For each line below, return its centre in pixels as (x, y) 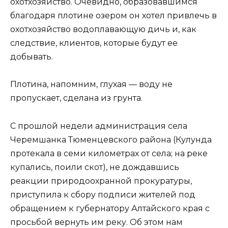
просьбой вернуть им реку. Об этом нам (96, 222)
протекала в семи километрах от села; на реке (109, 153)
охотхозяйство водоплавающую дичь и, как (103, 30)
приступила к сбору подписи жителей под (103, 194)
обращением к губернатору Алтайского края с (110, 208)
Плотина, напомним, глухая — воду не (91, 84)
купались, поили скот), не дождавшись (95, 167)
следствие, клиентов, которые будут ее (94, 43)
